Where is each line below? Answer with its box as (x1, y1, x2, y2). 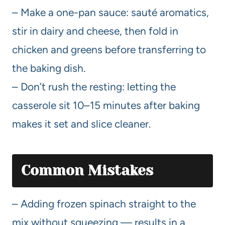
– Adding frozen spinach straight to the (12, 197, 196, 210)
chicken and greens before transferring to (12, 43, 206, 56)
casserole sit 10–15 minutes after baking (12, 98, 200, 111)
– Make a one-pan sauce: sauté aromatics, (12, 6, 209, 19)
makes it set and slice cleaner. (12, 117, 151, 130)
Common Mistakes (21, 162, 153, 179)
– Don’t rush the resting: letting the (12, 80, 176, 93)
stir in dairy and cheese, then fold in (12, 24, 178, 37)
